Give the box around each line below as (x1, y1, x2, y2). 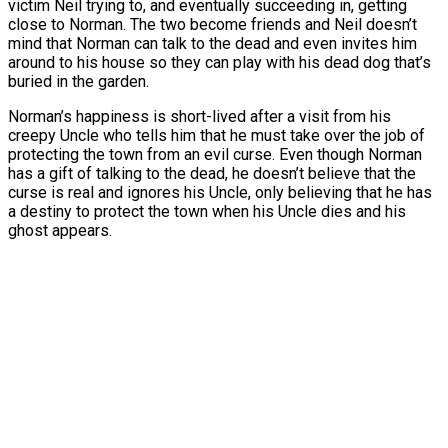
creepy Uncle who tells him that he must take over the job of (8, 125, 425, 145)
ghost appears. (8, 220, 112, 240)
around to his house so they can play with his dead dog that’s (8, 52, 431, 72)
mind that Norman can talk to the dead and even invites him (8, 33, 417, 53)
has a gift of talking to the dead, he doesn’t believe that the (8, 163, 416, 183)
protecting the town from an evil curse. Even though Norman (8, 144, 422, 164)
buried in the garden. (8, 71, 149, 91)
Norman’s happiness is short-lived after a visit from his (8, 106, 391, 126)
